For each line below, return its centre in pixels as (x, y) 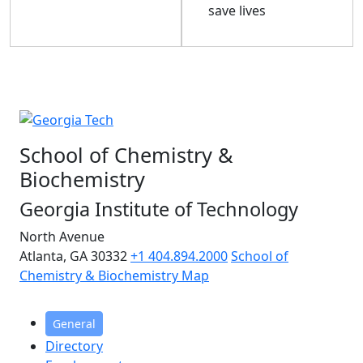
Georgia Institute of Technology (159, 209)
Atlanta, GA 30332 (75, 256)
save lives (237, 11)
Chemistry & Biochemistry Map (114, 275)
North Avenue (62, 236)
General (74, 323)
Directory (74, 346)
